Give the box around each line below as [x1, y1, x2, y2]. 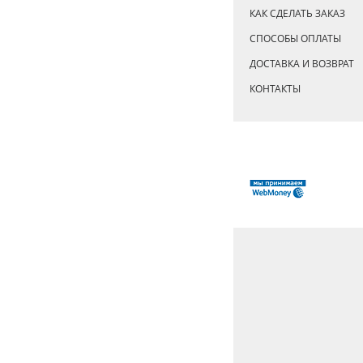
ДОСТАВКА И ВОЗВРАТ [250, 57, 354, 71]
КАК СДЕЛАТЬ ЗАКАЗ [250, 6, 345, 21]
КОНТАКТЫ [250, 82, 301, 96]
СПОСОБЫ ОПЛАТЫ [250, 32, 341, 46]
